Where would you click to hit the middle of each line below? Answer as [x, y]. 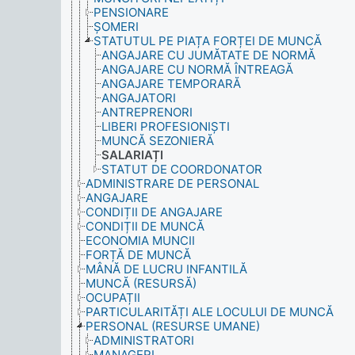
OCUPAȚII [113, 298]
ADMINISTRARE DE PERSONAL [172, 183]
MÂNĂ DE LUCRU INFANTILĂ [166, 269]
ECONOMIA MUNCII [140, 240]
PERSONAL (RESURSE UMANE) [173, 326]
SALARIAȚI [132, 155]
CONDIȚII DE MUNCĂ [145, 226]
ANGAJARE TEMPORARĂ [171, 84]
